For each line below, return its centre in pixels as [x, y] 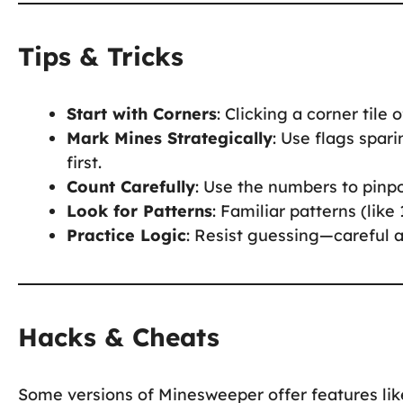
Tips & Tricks [101, 56]
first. [84, 162]
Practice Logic [126, 235]
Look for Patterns [139, 210]
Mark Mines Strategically [170, 138]
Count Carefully [131, 186]
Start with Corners [142, 113]
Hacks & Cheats [119, 336]
